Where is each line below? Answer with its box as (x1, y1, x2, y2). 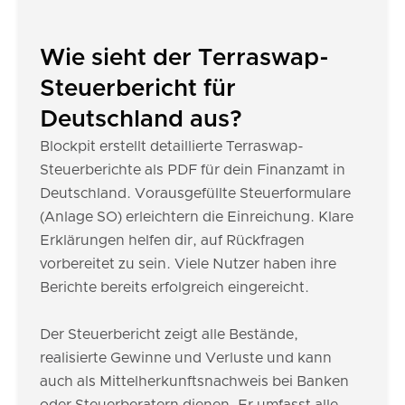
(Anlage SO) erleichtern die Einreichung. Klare (40, 210, 353, 224)
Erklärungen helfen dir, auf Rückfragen (40, 233, 305, 248)
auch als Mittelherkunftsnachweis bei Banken (40, 374, 349, 389)
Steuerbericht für (40, 77, 236, 100)
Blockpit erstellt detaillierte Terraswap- (40, 139, 304, 154)
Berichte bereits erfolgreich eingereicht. (40, 280, 309, 295)
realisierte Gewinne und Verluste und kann (40, 351, 332, 365)
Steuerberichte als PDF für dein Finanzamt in (40, 163, 345, 177)
